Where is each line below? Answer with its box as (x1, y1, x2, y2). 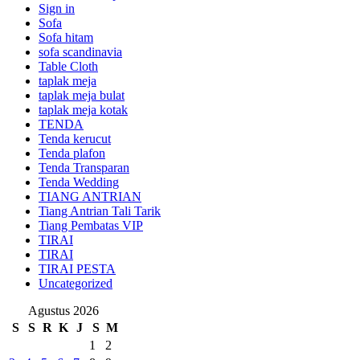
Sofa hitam (39, 31, 93, 45)
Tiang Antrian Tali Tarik (39, 204, 161, 219)
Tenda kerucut (39, 132, 111, 146)
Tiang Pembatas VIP (39, 219, 143, 233)
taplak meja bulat (39, 88, 125, 103)
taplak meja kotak (39, 103, 128, 117)
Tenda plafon (39, 146, 105, 161)
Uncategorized (39, 276, 112, 291)
